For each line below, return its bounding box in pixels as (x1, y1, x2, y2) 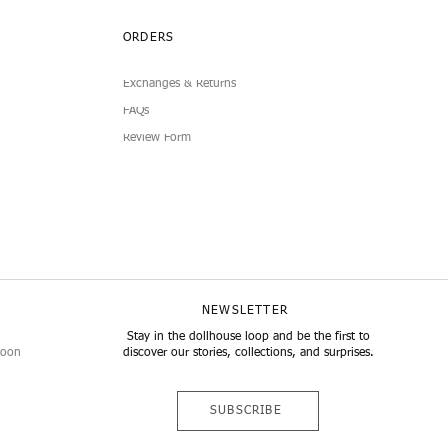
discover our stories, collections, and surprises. (123, 347, 374, 360)
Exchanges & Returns (123, 78, 236, 91)
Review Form (123, 132, 191, 145)
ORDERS (123, 32, 175, 45)
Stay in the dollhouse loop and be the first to (127, 331, 370, 344)
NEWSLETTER (202, 305, 288, 318)
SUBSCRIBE (210, 405, 282, 418)
